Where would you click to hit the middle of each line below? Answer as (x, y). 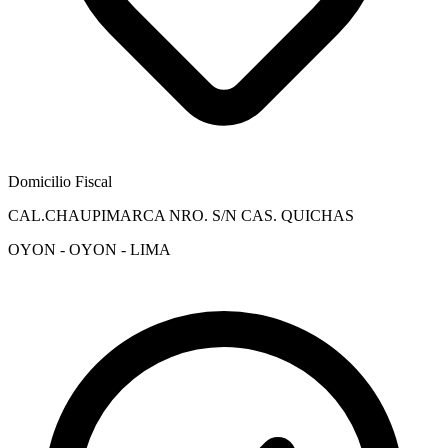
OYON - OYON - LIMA (89, 249)
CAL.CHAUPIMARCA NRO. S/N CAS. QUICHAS (181, 215)
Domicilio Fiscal (60, 181)
